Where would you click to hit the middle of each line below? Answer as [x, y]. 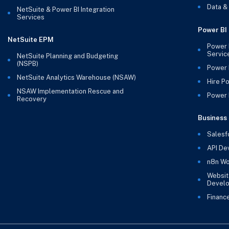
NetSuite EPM [30, 40]
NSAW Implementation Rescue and [70, 91]
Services [30, 17]
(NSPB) [27, 64]
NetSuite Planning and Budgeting [67, 56]
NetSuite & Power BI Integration [65, 9]
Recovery [31, 99]
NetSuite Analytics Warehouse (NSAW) [76, 78]
